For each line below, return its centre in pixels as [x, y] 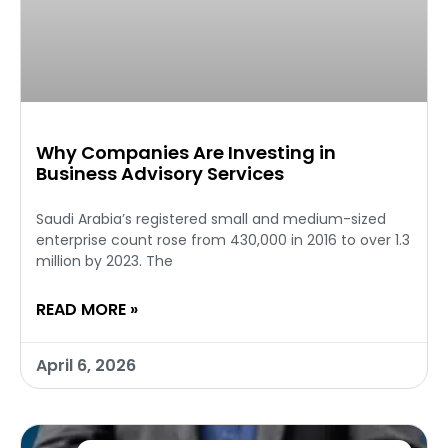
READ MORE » [87, 310]
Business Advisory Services [160, 174]
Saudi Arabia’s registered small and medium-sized [211, 219]
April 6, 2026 [86, 366]
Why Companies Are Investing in [186, 153]
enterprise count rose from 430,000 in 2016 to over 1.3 [223, 240]
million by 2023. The [104, 261]
